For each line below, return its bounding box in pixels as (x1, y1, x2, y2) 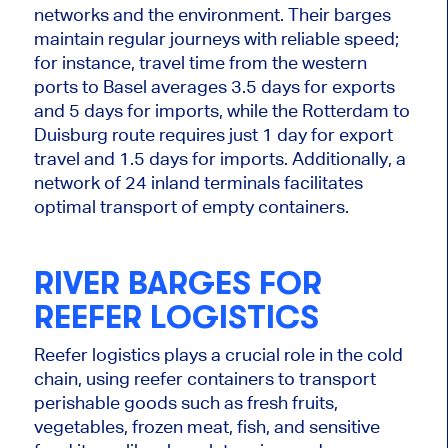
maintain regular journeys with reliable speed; (33, 28, 399, 50)
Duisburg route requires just (33, 124, 258, 146)
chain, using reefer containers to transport (33, 367, 376, 389)
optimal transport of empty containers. (33, 196, 349, 218)
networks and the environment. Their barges (33, 4, 391, 26)
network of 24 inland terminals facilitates (33, 172, 363, 194)
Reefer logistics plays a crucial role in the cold (33, 343, 403, 365)
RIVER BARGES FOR (33, 265, 322, 303)
